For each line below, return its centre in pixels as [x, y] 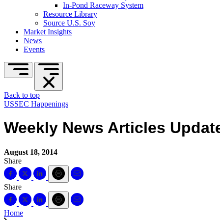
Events [34, 49]
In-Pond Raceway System [103, 5]
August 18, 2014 [31, 152]
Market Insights [48, 32]
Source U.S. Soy [69, 23]
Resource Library [70, 14]
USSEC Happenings [36, 104]
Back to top [22, 95]
